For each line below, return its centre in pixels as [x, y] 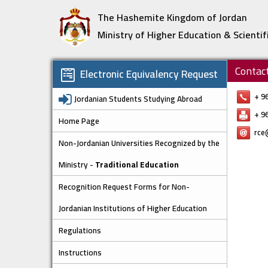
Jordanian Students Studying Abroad [138, 99]
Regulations [80, 231]
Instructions [80, 253]
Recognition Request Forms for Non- [124, 187]
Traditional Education [137, 165]
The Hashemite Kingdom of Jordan [172, 17]
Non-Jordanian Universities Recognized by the [139, 143]
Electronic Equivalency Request [148, 74]
